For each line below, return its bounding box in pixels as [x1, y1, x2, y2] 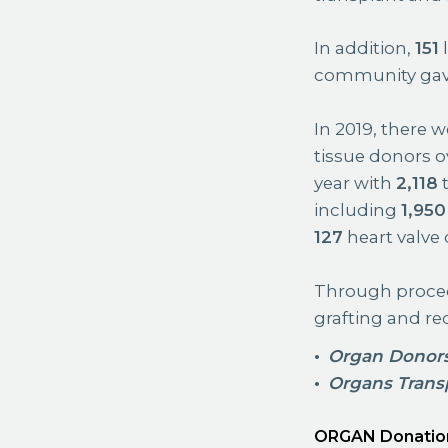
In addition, [314, 38, 416, 59]
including [314, 200, 402, 221]
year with [314, 173, 397, 194]
